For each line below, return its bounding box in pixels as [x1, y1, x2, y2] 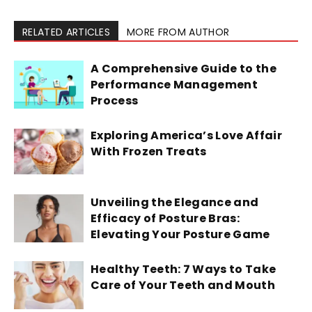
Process [91, 92, 139, 109]
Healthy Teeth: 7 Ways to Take [91, 260, 276, 277]
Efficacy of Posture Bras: [91, 210, 240, 226]
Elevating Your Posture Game [91, 226, 270, 242]
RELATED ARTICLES [22, 24, 111, 39]
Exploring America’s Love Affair [91, 127, 282, 143]
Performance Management [91, 76, 258, 93]
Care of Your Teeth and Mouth [91, 276, 278, 293]
